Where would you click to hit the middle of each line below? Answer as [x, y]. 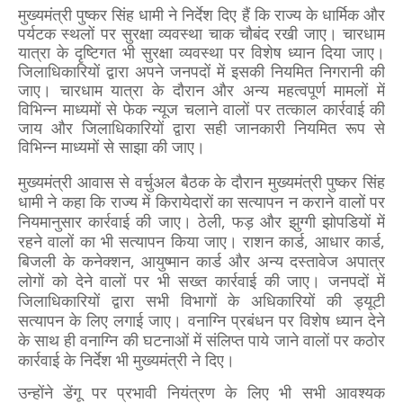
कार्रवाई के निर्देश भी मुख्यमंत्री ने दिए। [131, 360]
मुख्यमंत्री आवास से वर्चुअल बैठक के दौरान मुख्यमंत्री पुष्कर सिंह [201, 182]
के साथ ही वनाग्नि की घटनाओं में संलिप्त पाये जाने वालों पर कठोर [201, 340]
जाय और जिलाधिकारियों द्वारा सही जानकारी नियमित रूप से [201, 128]
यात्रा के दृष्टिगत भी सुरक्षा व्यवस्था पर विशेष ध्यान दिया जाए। [201, 53]
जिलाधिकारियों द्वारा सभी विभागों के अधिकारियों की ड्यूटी [201, 301]
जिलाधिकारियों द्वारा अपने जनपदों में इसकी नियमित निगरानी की [201, 72]
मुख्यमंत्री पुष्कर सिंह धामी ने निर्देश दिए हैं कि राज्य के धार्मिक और [201, 15]
